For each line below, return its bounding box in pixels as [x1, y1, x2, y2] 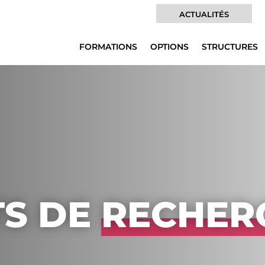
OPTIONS [150, 41, 189, 52]
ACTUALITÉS [179, 9, 229, 19]
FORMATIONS [79, 41, 137, 52]
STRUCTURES [201, 41, 258, 52]
